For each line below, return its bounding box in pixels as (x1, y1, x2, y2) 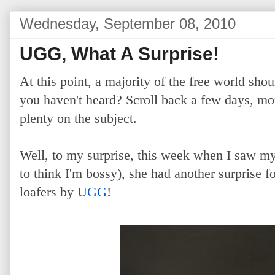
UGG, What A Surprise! (20, 43, 219, 64)
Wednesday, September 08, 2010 (20, 15, 236, 32)
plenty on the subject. (20, 110, 137, 126)
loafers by (20, 184, 77, 199)
